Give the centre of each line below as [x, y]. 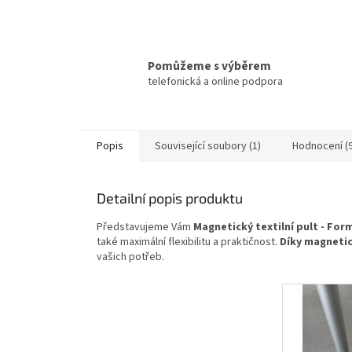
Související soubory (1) [208, 147]
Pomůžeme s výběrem [209, 66]
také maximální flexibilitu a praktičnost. [188, 242]
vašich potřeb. [130, 257]
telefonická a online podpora [215, 82]
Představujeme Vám [145, 227]
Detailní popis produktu [170, 198]
